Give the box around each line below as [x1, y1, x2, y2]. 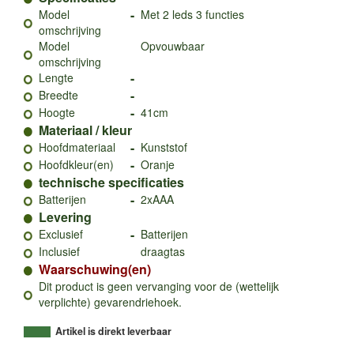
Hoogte [39, 104, 75, 120]
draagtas [141, 243, 185, 259]
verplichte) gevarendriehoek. [39, 293, 182, 310]
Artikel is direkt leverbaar [55, 323, 171, 338]
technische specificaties [39, 172, 184, 191]
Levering [39, 207, 92, 226]
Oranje [141, 156, 175, 172]
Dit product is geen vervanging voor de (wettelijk [39, 277, 279, 294]
